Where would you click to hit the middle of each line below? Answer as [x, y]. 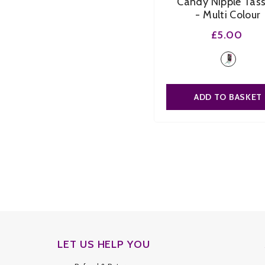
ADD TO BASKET [228, 97]
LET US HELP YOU [104, 244]
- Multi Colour [228, 15]
